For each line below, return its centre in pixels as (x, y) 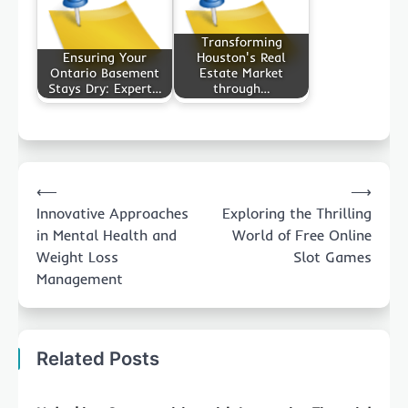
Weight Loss (77, 256)
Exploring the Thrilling (297, 213)
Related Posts (98, 358)
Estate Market (241, 73)
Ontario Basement (105, 73)
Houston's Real (241, 58)
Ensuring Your (105, 58)
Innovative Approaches (112, 213)
